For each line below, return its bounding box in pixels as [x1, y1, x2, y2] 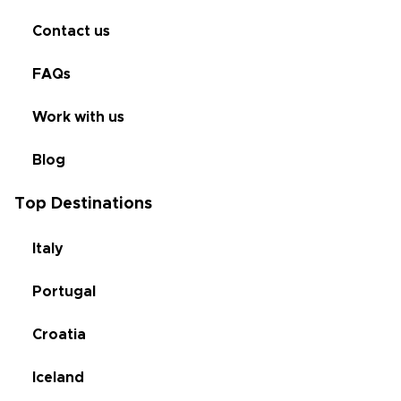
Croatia [32, 327, 86, 342]
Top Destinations [14, 195, 152, 212]
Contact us [32, 23, 110, 38]
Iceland [32, 370, 84, 385]
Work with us [32, 109, 124, 124]
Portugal [32, 284, 96, 299]
